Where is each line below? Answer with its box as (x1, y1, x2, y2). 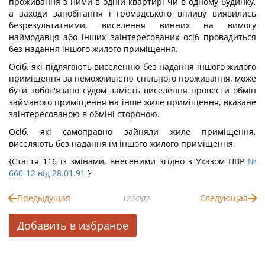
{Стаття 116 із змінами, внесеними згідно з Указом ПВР (9, 156, 248, 167)
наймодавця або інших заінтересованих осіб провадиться (9, 31, 256, 43)
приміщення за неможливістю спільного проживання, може (9, 73, 256, 84)
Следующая (200, 192, 248, 203)
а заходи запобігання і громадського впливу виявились (9, 8, 256, 19)
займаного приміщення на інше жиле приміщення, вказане (9, 96, 256, 108)
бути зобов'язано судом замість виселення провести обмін (9, 85, 256, 96)
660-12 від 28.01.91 (9, 167, 85, 179)
